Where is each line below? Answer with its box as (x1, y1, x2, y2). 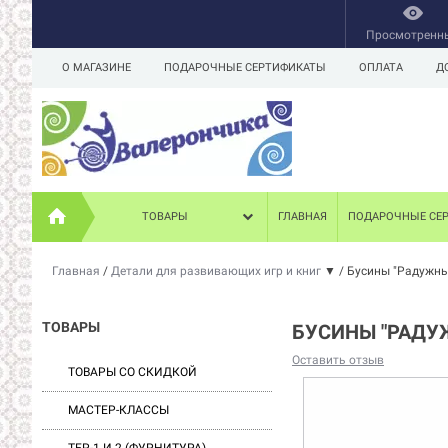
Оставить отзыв (292, 353, 384, 367)
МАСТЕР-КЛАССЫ (68, 403, 169, 417)
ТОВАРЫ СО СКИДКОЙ (68, 365, 197, 379)
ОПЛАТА (359, 61, 403, 74)
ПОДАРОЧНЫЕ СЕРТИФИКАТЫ (164, 61, 326, 74)
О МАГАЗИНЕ (62, 61, 131, 74)
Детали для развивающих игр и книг (111, 264, 324, 278)
